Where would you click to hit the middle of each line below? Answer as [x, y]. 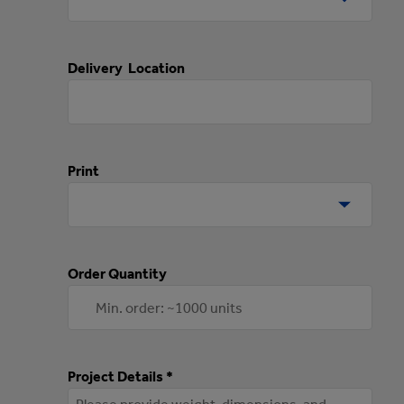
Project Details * [120, 377]
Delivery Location [126, 69]
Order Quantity [117, 274]
